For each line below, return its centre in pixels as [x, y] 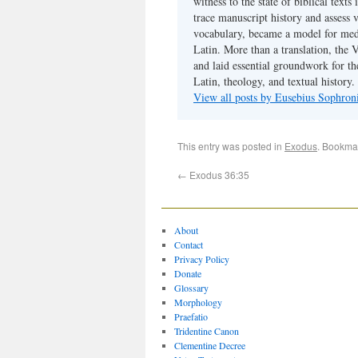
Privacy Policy [201, 259]
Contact [188, 245]
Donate [187, 273]
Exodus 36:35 [218, 175]
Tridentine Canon [206, 331]
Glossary [191, 288]
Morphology [198, 302]
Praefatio [191, 316]
